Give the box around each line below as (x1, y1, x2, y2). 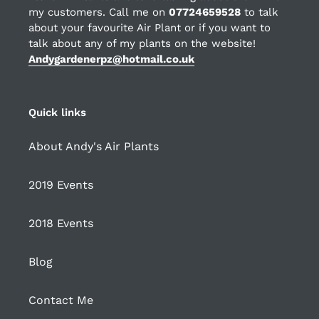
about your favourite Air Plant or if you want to (28, 21, 271, 34)
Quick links (28, 105, 86, 119)
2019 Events (28, 178, 93, 192)
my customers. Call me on (28, 5, 169, 19)
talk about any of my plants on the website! (28, 36, 256, 50)
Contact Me (28, 293, 93, 308)
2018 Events (28, 216, 93, 231)
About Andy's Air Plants (28, 140, 159, 154)
